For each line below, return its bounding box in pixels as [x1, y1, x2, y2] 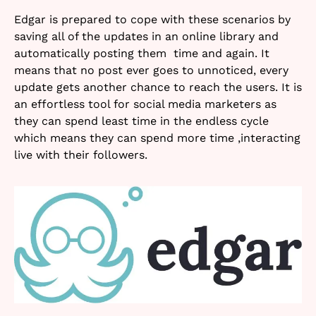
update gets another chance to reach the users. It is [14, 80, 302, 95]
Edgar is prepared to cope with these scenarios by [14, 13, 291, 27]
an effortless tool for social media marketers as [14, 97, 276, 111]
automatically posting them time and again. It [14, 47, 269, 61]
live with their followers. [14, 148, 147, 162]
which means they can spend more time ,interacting [14, 131, 300, 145]
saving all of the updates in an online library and [14, 30, 279, 44]
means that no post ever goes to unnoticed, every [14, 63, 288, 78]
